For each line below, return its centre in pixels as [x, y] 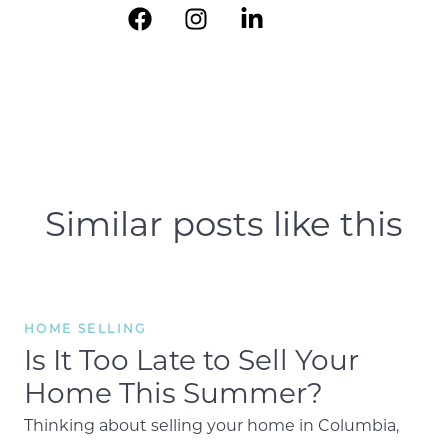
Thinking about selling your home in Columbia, [211, 425]
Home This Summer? [173, 392]
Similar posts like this [224, 222]
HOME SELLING [85, 328]
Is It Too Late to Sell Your [191, 359]
